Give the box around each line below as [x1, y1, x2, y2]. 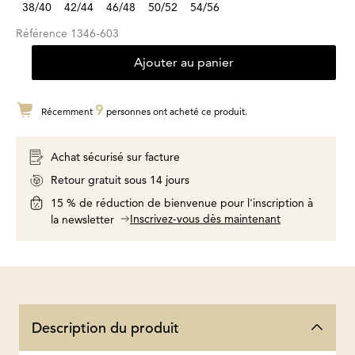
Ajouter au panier [134, 54, 234, 70]
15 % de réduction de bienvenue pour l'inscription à [51, 195, 313, 210]
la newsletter [51, 212, 117, 227]
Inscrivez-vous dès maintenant [130, 211, 281, 226]
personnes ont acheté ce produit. [104, 105, 247, 117]
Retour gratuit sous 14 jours [51, 172, 189, 187]
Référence [16, 25, 71, 40]
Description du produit [32, 318, 179, 337]
